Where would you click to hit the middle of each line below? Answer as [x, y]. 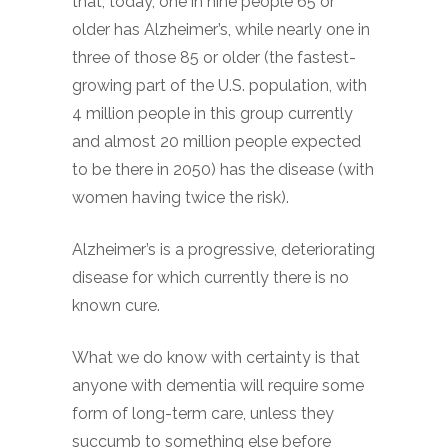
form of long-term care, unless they [203, 413]
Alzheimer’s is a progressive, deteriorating [223, 249]
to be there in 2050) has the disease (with [223, 169]
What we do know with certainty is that [216, 357]
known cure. [116, 305]
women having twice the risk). [180, 197]
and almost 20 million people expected [216, 141]
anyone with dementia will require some [218, 385]
